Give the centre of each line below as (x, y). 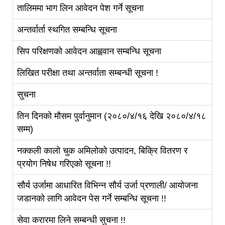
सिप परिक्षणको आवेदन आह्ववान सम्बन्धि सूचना (89, 51)
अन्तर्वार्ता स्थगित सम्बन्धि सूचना (67, 30)
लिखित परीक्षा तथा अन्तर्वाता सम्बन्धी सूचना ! (88, 73)
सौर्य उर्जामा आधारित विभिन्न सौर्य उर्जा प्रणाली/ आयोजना (107, 186)
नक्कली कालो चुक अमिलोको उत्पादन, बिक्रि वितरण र (102, 151)
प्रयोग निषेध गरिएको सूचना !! (64, 164)
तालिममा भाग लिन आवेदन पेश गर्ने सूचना (80, 8)
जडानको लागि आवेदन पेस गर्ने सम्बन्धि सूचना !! (92, 199)
